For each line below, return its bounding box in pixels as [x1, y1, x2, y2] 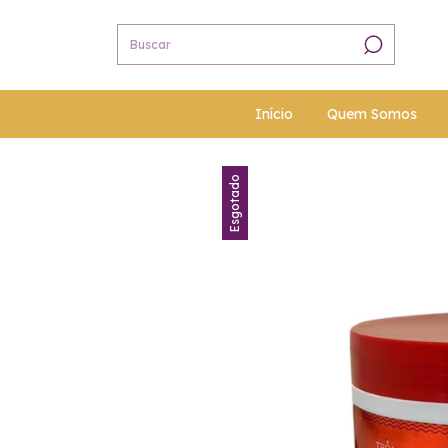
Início [254, 104, 293, 123]
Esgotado [227, 173, 242, 232]
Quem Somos [326, 104, 417, 123]
